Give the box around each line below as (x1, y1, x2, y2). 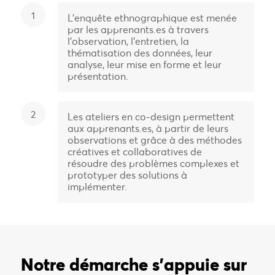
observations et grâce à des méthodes (67, 134, 242, 146)
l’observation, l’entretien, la (67, 35, 189, 47)
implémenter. (67, 180, 127, 193)
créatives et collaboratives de (67, 145, 202, 158)
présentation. (67, 70, 128, 82)
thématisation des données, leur (67, 47, 212, 59)
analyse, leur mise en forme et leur (67, 58, 222, 71)
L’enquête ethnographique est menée (67, 12, 237, 24)
